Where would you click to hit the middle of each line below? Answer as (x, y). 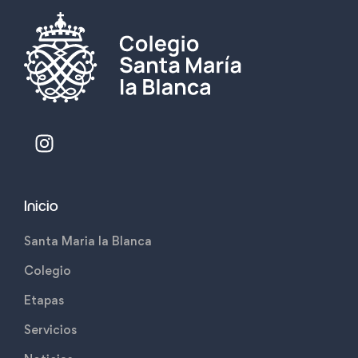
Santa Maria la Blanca (88, 241)
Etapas (44, 300)
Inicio (41, 207)
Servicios (50, 330)
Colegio (48, 270)
